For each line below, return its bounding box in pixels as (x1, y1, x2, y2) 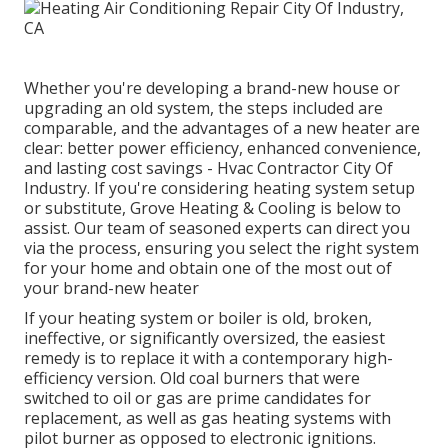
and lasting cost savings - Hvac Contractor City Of (24, 157, 393, 180)
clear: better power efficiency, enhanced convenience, (24, 137, 421, 160)
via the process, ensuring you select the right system (24, 237, 419, 260)
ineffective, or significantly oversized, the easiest (24, 327, 385, 350)
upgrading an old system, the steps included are (24, 97, 383, 120)
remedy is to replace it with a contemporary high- (24, 347, 393, 370)
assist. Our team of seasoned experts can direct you (24, 217, 410, 240)
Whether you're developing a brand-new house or (24, 77, 400, 100)
